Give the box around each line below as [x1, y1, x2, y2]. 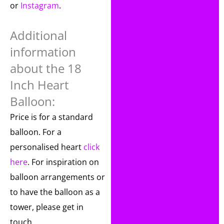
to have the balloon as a [10, 186, 100, 197]
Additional [10, 26, 67, 43]
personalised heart [10, 141, 83, 152]
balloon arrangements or [10, 171, 105, 182]
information [10, 43, 76, 60]
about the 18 [10, 59, 81, 76]
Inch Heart [10, 76, 69, 93]
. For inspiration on [27, 156, 99, 167]
